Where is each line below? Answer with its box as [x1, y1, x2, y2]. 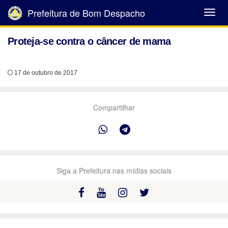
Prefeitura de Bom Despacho [25, 6, 145, 19]
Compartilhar [93, 102, 135, 112]
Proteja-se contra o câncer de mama [8, 36, 171, 47]
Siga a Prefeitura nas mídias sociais [56, 165, 172, 176]
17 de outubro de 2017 [13, 69, 77, 76]
